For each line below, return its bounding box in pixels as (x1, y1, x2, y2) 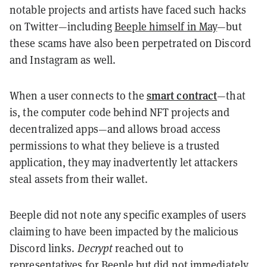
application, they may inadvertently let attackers (10, 155, 238, 169)
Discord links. (10, 241, 77, 255)
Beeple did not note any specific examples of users (10, 207, 247, 222)
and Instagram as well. (10, 52, 116, 67)
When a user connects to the (10, 88, 147, 103)
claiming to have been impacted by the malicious (10, 224, 238, 238)
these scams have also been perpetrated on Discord (10, 36, 251, 50)
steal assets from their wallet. (10, 172, 148, 186)
